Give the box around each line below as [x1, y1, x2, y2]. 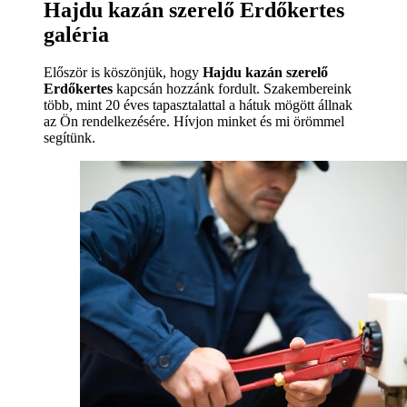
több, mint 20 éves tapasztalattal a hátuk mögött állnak [44, 97, 352, 114]
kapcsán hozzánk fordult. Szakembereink [113, 81, 352, 97]
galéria [44, 22, 109, 46]
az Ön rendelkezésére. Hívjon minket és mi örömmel [44, 114, 344, 130]
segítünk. [44, 130, 95, 146]
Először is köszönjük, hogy [44, 65, 203, 81]
